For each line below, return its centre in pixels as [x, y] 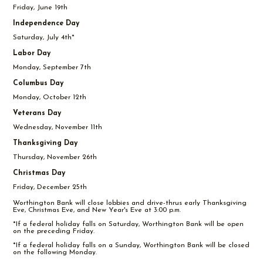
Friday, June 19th [41, 7]
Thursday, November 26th [55, 157]
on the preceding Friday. [54, 231]
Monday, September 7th [52, 67]
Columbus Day [38, 83]
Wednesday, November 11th [58, 127]
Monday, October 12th [50, 97]
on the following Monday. [55, 252]
